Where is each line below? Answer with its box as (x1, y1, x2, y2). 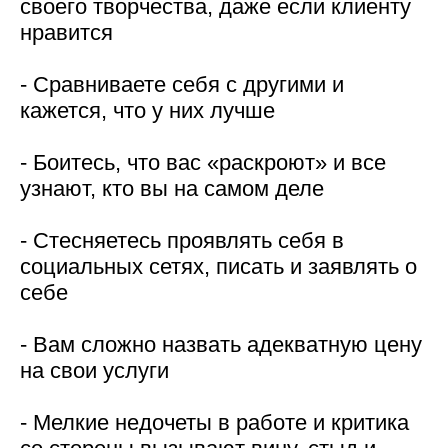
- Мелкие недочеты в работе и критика (20, 410, 409, 435)
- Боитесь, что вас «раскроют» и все (20, 150, 386, 175)
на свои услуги (20, 358, 169, 383)
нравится (20, 20, 113, 45)
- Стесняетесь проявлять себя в (20, 228, 344, 253)
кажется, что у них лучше (20, 98, 275, 123)
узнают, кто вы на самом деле (20, 176, 324, 201)
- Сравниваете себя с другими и (20, 72, 344, 97)
